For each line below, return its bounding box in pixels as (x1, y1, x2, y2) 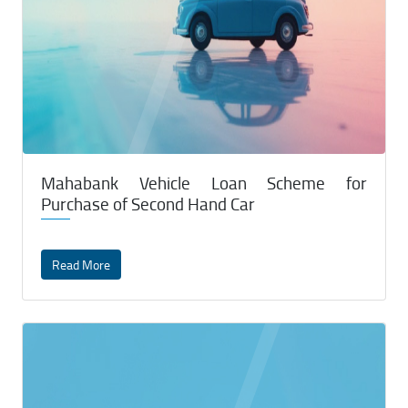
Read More (52, 256, 110, 273)
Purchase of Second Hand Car (41, 191, 255, 216)
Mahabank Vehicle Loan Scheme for (41, 170, 367, 195)
